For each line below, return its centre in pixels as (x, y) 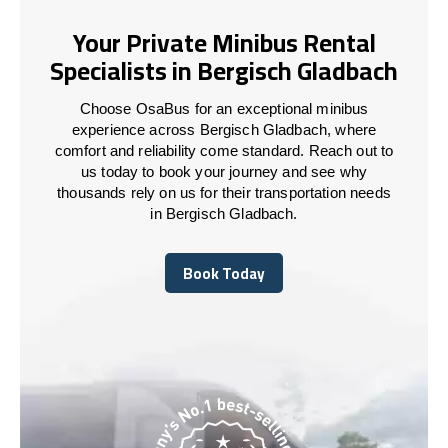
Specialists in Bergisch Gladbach (224, 71)
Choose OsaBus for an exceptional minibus (224, 108)
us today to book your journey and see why (224, 171)
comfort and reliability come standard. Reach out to (224, 150)
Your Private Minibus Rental (224, 43)
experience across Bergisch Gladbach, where (224, 129)
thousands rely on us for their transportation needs (224, 192)
